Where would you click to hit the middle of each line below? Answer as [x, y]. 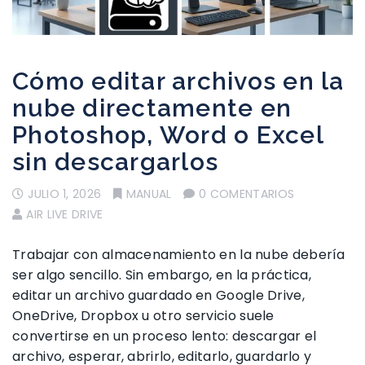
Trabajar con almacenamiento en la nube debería [179, 255]
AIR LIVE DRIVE [65, 215]
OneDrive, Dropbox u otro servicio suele [143, 316]
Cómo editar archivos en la [178, 81]
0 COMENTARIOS [247, 194]
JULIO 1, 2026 [65, 194]
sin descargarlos [115, 162]
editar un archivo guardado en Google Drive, [158, 296]
